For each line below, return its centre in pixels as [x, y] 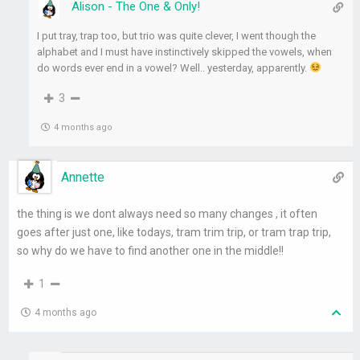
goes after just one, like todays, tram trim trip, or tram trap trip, [174, 233]
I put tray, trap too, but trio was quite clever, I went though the [177, 36]
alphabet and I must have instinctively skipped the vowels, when [185, 52]
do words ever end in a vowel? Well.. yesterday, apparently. [174, 68]
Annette [83, 178]
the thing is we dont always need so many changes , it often [168, 214]
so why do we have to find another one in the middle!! [151, 251]
